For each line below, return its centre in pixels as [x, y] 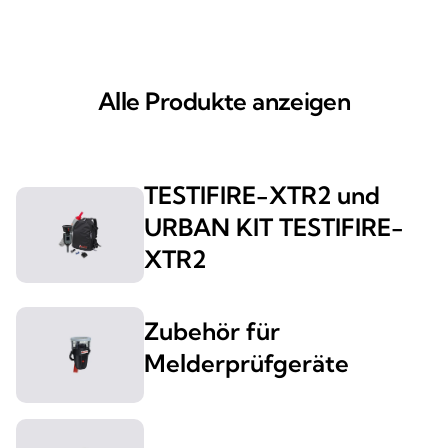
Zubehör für [212, 331]
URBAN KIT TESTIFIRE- [274, 227]
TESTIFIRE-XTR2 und [262, 195]
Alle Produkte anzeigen [224, 101]
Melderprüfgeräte [246, 363]
